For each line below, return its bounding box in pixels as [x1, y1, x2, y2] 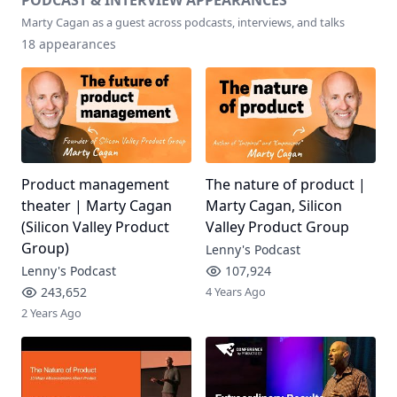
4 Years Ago [205, 283, 266, 300]
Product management [21, 174, 169, 194]
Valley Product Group [205, 216, 349, 237]
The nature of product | [205, 174, 366, 194]
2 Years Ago [21, 304, 82, 321]
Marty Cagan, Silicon [205, 195, 342, 215]
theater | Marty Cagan [21, 195, 172, 215]
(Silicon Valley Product [21, 216, 169, 237]
